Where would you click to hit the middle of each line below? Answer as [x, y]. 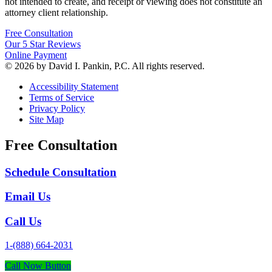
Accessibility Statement [74, 86]
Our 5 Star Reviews [43, 44]
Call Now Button [38, 265]
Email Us [28, 197]
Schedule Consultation [61, 172]
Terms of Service [62, 97]
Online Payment [36, 55]
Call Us [23, 222]
